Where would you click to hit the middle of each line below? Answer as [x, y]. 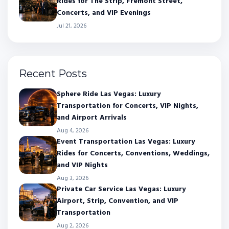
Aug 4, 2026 [73, 131]
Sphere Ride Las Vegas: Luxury [109, 94]
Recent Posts [53, 73]
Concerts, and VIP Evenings [104, 13]
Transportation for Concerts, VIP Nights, [128, 106]
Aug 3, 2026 [73, 178]
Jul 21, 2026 [72, 26]
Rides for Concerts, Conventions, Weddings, [133, 153]
